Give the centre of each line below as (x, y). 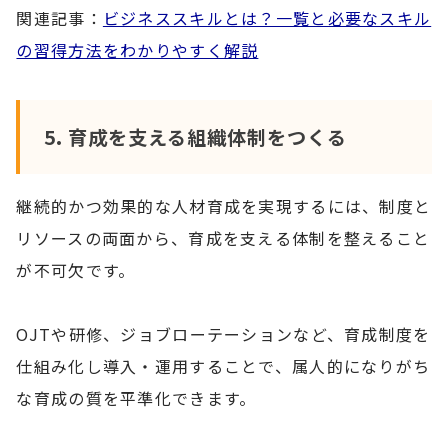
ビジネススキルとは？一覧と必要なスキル (267, 17)
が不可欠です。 (76, 269)
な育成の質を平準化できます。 (136, 397)
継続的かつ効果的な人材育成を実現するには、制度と (224, 205)
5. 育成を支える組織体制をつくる (195, 137)
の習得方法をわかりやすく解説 (137, 49)
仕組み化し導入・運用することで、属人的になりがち (223, 365)
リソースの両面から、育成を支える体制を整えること (223, 237)
